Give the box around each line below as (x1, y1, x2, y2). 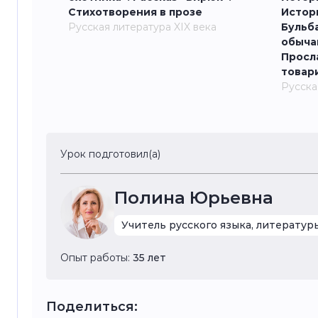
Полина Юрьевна (114, 187, 273, 208)
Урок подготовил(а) (60, 148, 160, 160)
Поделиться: (46, 299, 138, 314)
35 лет (133, 251, 166, 264)
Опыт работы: (60, 251, 133, 264)
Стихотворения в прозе (68, 6, 202, 18)
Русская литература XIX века (68, 21, 216, 33)
